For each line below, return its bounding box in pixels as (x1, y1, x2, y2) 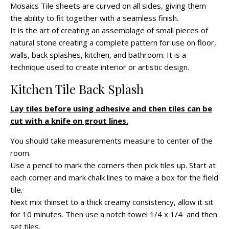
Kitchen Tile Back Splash (10, 81, 144, 98)
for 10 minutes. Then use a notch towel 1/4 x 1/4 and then (10, 209, 217, 220)
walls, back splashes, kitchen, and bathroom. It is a (10, 50, 186, 60)
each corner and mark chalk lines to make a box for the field (10, 172, 218, 183)
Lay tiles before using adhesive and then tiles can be (10, 103, 212, 114)
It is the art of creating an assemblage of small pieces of (10, 25, 208, 36)
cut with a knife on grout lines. (10, 116, 128, 126)
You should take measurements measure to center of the (10, 135, 213, 146)
